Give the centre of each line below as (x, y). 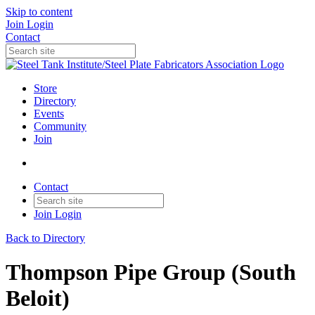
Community (60, 126)
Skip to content (39, 12)
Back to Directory (45, 238)
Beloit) (38, 298)
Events (49, 114)
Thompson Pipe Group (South (151, 272)
